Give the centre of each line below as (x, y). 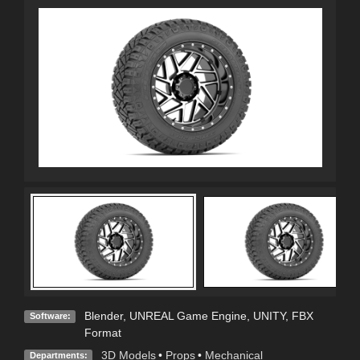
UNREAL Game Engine (188, 315)
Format (102, 332)
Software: (50, 316)
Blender (103, 315)
